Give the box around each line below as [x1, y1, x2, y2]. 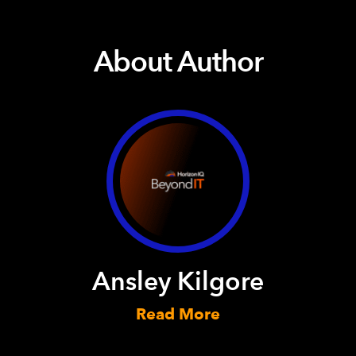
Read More [136, 304, 220, 323]
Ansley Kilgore [92, 265, 264, 296]
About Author [93, 44, 263, 79]
